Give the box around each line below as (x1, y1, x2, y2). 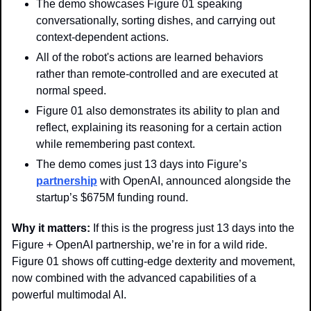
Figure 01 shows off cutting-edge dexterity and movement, (12, 255, 295, 267)
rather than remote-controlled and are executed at (36, 67, 278, 80)
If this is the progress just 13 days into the (93, 221, 294, 234)
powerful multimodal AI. (12, 288, 126, 301)
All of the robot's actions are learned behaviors (36, 51, 263, 63)
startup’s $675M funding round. (36, 191, 188, 203)
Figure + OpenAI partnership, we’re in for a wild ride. (12, 238, 267, 251)
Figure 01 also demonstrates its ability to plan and (36, 104, 280, 117)
